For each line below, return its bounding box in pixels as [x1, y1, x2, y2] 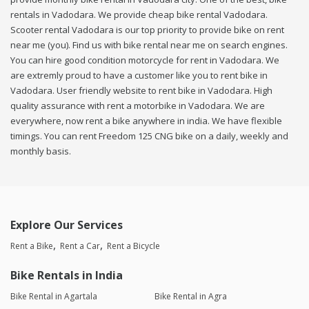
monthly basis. [10, 145, 71, 158]
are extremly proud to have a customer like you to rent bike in [10, 69, 268, 82]
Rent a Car [60, 240, 100, 252]
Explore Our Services [10, 217, 123, 233]
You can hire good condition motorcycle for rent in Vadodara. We [10, 54, 279, 67]
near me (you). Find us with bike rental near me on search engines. [10, 39, 288, 52]
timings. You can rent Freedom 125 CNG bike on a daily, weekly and [10, 130, 288, 143]
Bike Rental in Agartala [10, 290, 97, 303]
